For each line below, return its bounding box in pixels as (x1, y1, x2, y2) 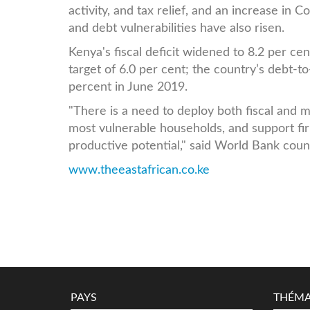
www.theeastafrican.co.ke (69, 163, 210, 176)
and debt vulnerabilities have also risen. (69, 21, 284, 34)
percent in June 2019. (69, 80, 188, 93)
